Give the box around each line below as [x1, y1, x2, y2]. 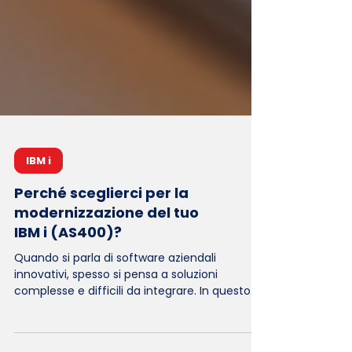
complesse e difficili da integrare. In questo [14, 326, 251, 342]
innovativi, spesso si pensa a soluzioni [14, 310, 218, 325]
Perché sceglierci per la [14, 226, 189, 246]
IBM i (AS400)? [14, 266, 122, 285]
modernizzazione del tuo [14, 246, 199, 266]
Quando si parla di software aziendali [14, 293, 216, 309]
